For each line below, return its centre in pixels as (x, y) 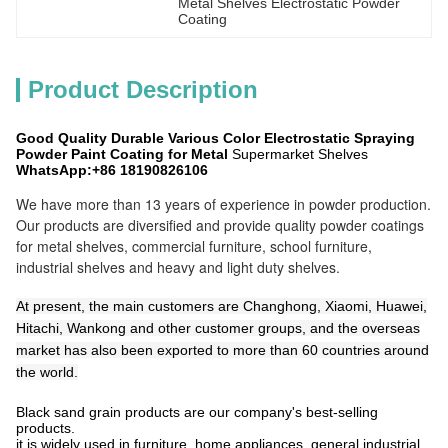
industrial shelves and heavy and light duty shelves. (178, 267)
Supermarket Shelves (300, 154)
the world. (47, 372)
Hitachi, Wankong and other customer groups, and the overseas (218, 328)
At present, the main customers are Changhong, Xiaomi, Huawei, (221, 306)
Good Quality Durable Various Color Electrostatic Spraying (215, 138)
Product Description (143, 89)
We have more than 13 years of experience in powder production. (223, 204)
